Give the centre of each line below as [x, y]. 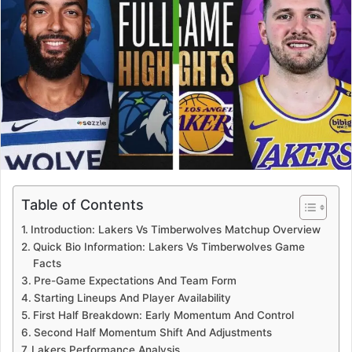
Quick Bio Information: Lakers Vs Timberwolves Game [169, 246]
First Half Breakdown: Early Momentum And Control [163, 315]
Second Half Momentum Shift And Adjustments [152, 332]
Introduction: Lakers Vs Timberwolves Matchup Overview [175, 229]
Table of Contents [82, 204]
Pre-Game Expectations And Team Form [135, 280]
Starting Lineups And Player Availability [132, 297]
